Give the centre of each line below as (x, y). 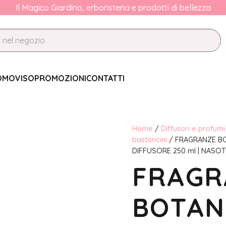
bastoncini (149, 140)
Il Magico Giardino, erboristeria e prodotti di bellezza (113, 8)
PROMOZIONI (60, 78)
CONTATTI (105, 78)
